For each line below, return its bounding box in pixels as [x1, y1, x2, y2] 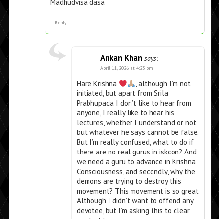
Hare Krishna [76, 79, 119, 88]
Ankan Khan [100, 52, 142, 64]
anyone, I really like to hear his [76, 108, 174, 118]
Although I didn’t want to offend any [76, 196, 193, 206]
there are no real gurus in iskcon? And [76, 147, 197, 157]
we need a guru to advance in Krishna [76, 157, 196, 167]
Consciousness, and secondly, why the [76, 167, 195, 176]
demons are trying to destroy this [76, 176, 181, 186]
